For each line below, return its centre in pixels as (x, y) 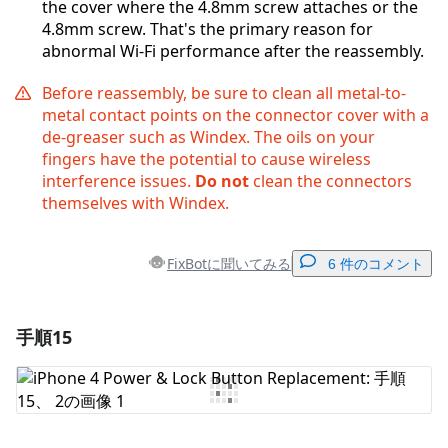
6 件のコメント (376, 264)
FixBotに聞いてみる (229, 263)
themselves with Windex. (135, 203)
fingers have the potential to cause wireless (206, 159)
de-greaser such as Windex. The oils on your (208, 137)
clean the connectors (330, 181)
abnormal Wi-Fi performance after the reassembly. (233, 51)
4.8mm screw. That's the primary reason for (207, 29)
